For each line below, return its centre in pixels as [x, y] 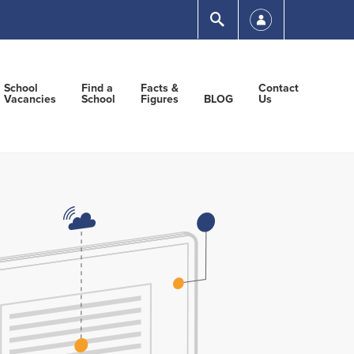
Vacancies [30, 99]
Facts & [160, 88]
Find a [97, 88]
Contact [279, 88]
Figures [160, 99]
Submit [243, 18]
